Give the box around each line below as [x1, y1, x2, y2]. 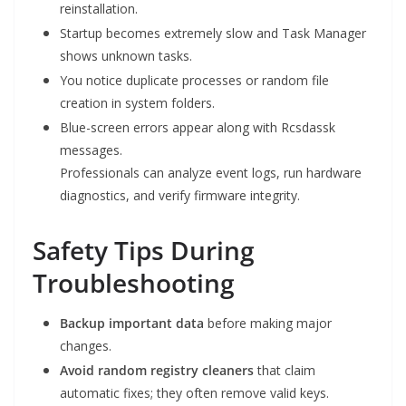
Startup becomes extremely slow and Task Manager [60, 24, 366, 43]
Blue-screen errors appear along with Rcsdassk [60, 119, 335, 137]
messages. [60, 141, 122, 159]
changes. [60, 337, 111, 355]
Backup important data [60, 314, 204, 333]
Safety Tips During [33, 233, 255, 268]
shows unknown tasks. [60, 47, 192, 65]
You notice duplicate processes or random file [60, 72, 329, 90]
